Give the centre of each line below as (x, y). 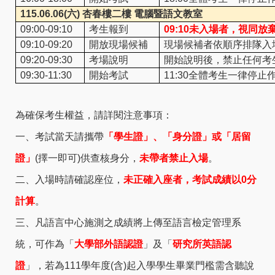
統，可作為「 (45, 244)
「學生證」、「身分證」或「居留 (177, 137)
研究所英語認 (202, 244)
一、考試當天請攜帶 (60, 137)
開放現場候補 (118, 45)
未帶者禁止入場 (174, 158)
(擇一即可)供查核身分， (87, 158)
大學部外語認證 (109, 244)
